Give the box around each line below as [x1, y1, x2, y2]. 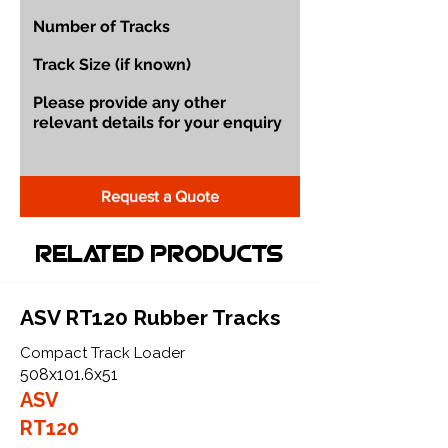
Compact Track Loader [20, 343, 185, 362]
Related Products [36, 244, 284, 267]
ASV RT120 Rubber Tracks [20, 304, 281, 330]
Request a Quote [101, 187, 219, 205]
